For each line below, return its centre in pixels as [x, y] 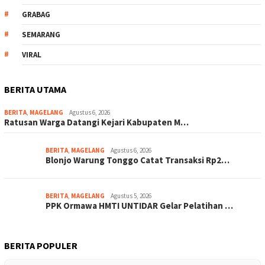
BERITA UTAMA [35, 90]
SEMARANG [41, 35]
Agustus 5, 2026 [131, 196]
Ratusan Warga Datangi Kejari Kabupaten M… [96, 122]
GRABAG [36, 15]
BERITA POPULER [41, 246]
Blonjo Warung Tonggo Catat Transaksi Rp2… [138, 160]
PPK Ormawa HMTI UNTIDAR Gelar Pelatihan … [139, 206]
